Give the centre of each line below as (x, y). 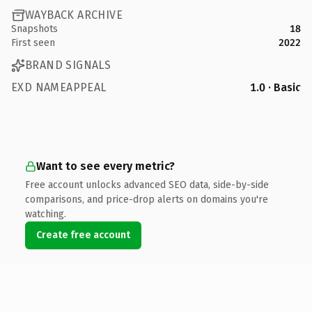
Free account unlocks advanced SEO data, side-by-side (147, 185)
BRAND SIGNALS (68, 65)
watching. (46, 214)
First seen (33, 42)
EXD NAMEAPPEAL (59, 87)
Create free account (83, 235)
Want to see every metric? (106, 166)
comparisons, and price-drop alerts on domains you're (147, 199)
